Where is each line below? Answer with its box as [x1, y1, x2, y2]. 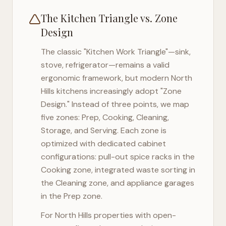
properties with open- [92, 210, 176, 220]
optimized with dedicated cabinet [41, 138, 166, 149]
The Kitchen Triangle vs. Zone [41, 11, 178, 25]
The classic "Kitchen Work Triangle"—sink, [41, 46, 191, 57]
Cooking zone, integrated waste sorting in [41, 164, 195, 175]
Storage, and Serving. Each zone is [41, 125, 166, 136]
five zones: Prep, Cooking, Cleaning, [41, 112, 169, 123]
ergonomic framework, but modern [41, 73, 171, 83]
